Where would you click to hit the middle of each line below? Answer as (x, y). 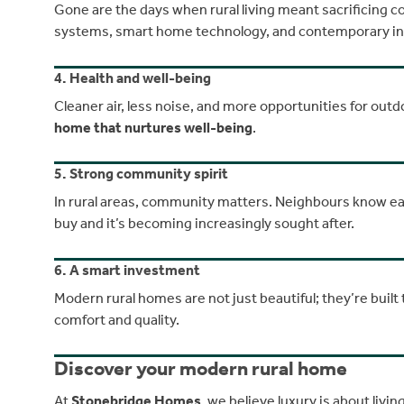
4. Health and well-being (133, 78)
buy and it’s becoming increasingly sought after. (204, 224)
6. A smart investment (127, 271)
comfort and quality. (117, 320)
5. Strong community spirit (141, 174)
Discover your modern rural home (201, 369)
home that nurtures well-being (153, 127)
